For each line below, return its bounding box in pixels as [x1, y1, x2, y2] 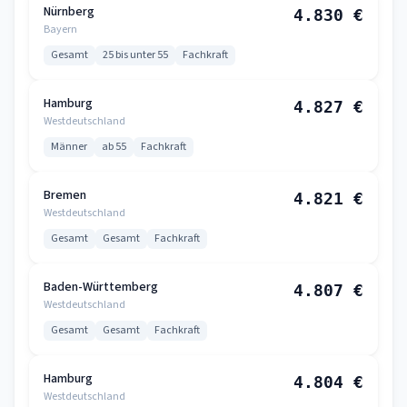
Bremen [44, 186, 86, 204]
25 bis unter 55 [103, 47, 168, 63]
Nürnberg [44, 3, 94, 21]
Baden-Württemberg [44, 278, 158, 296]
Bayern [44, 22, 77, 37]
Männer [51, 139, 87, 154]
